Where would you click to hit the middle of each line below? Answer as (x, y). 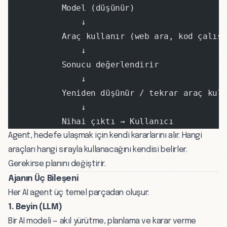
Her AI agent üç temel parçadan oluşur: (79, 193)
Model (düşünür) (71, 8)
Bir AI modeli (30, 221)
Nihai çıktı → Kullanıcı (91, 122)
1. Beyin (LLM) (35, 207)
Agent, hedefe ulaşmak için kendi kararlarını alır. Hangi (105, 136)
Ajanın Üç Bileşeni (43, 179)
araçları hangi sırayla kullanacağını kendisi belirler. (98, 150)
